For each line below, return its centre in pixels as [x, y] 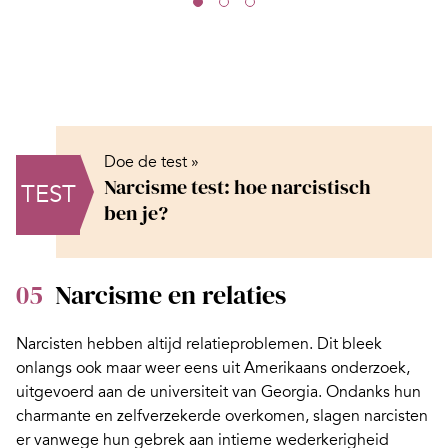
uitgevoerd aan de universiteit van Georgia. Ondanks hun [218, 392]
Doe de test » [151, 162]
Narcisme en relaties [170, 295]
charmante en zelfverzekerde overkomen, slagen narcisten [222, 416]
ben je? [136, 213]
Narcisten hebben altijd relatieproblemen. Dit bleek [199, 344]
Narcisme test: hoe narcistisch [237, 187]
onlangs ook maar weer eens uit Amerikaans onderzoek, [213, 368]
